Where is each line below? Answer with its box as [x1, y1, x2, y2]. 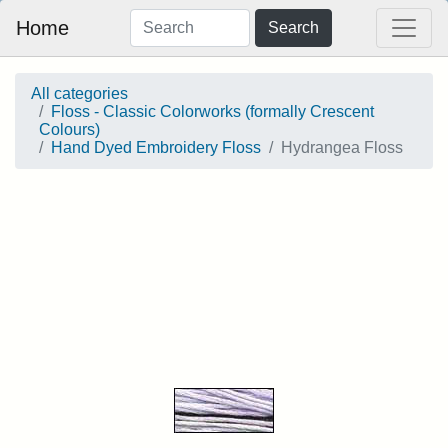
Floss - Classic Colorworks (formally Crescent [51, 103, 374, 120]
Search [267, 19, 319, 36]
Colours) [39, 121, 100, 138]
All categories [31, 85, 128, 102]
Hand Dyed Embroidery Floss [51, 139, 261, 156]
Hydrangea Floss [281, 139, 403, 156]
